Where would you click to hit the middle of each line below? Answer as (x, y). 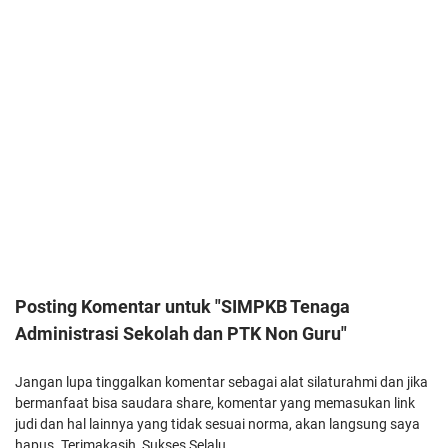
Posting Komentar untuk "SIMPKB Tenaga (182, 307)
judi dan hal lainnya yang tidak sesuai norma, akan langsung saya (217, 424)
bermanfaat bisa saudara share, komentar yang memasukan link (215, 403)
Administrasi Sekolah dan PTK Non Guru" (181, 334)
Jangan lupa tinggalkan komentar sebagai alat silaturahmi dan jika (221, 382)
